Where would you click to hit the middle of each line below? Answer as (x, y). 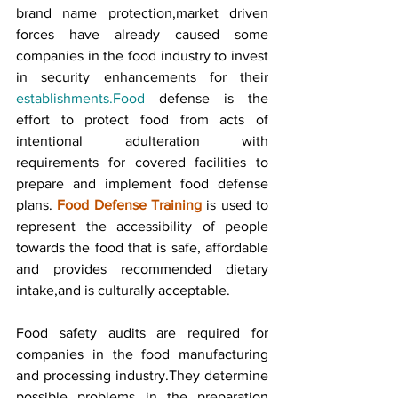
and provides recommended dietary (142, 269)
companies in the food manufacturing (142, 354)
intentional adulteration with (142, 141)
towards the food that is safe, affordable (142, 247)
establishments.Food (80, 98)
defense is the (207, 98)
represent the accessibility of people (142, 226)
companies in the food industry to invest (142, 56)
